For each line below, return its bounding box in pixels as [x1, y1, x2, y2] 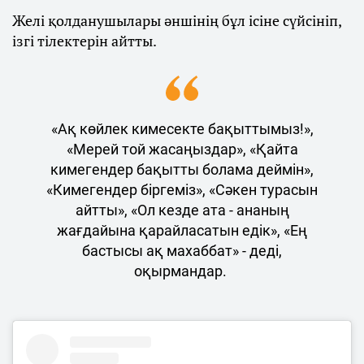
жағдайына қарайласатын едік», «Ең [57, 221, 307, 239]
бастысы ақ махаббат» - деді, [82, 241, 282, 259]
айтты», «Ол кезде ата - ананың [75, 201, 289, 219]
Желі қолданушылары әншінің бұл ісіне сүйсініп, [12, 10, 341, 30]
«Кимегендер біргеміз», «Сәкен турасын [46, 180, 318, 198]
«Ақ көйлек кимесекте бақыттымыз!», [50, 119, 314, 137]
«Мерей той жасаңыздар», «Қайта [66, 140, 298, 158]
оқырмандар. [134, 262, 230, 279]
